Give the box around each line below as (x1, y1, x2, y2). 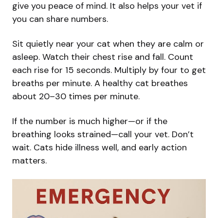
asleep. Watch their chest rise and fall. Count (12, 51, 193, 63)
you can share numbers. (12, 13, 108, 25)
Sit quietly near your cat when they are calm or (12, 37, 204, 50)
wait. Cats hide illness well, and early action (12, 141, 187, 153)
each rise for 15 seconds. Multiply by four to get (12, 64, 206, 76)
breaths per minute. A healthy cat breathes (12, 77, 188, 89)
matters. (12, 154, 47, 166)
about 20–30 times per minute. (12, 90, 140, 102)
